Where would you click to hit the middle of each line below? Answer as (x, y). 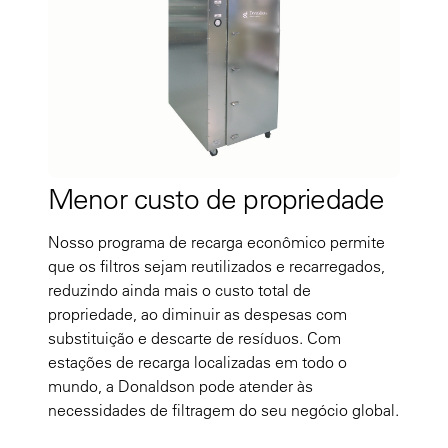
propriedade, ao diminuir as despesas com (197, 313)
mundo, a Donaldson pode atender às (180, 385)
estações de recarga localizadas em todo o (197, 361)
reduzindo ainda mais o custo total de (179, 289)
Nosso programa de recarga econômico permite (216, 241)
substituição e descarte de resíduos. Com (194, 337)
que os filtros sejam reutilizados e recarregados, (216, 265)
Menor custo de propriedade (216, 198)
